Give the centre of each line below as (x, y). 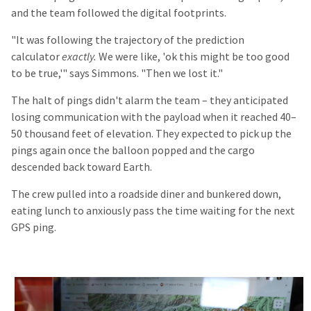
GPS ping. (35, 228)
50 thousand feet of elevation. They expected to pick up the (151, 134)
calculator (36, 57)
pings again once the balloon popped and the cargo (133, 151)
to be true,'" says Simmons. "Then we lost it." (117, 74)
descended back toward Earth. (83, 167)
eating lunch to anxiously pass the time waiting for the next (153, 211)
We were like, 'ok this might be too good (194, 57)
